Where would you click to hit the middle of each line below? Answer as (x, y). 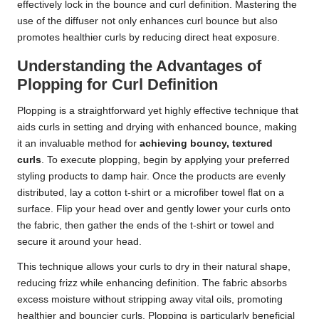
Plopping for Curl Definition (117, 85)
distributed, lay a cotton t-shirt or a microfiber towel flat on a (151, 193)
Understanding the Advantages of (139, 66)
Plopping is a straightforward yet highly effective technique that (158, 111)
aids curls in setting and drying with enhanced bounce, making (157, 127)
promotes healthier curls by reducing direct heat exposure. (148, 38)
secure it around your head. (79, 242)
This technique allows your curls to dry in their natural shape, (154, 267)
